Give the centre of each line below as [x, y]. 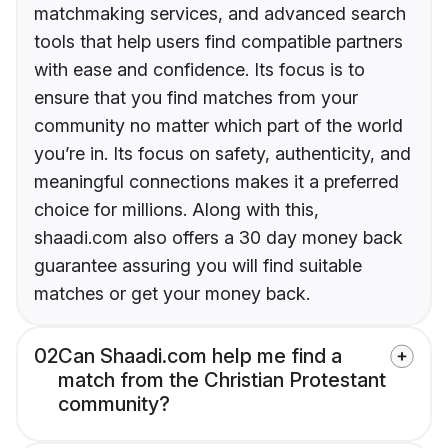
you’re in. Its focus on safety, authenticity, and [222, 154]
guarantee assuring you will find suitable [198, 266]
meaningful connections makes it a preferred [216, 182]
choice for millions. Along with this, [176, 210]
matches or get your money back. [172, 294]
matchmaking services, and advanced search [220, 14]
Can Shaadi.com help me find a [200, 356]
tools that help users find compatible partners [218, 42]
